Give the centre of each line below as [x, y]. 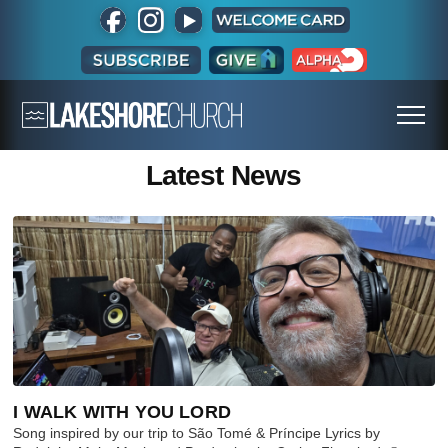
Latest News [223, 176]
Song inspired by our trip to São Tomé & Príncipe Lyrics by [197, 433]
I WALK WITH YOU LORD [122, 412]
